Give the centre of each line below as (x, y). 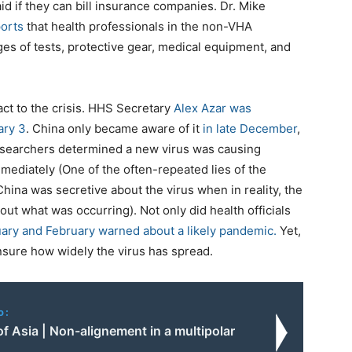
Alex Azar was (213, 108)
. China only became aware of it (114, 129)
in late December (250, 129)
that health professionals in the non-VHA (138, 27)
